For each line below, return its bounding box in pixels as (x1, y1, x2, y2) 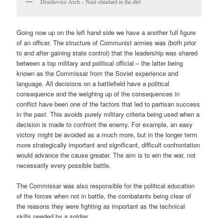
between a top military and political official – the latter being (17, 58, 183, 68)
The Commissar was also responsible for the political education (17, 181, 195, 190)
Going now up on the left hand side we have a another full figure (17, 27, 196, 37)
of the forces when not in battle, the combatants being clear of (17, 191, 192, 200)
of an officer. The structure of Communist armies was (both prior (17, 37, 197, 47)
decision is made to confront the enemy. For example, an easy (17, 119, 193, 129)
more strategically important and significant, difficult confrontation (17, 140, 200, 149)
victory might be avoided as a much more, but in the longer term (17, 129, 198, 139)
